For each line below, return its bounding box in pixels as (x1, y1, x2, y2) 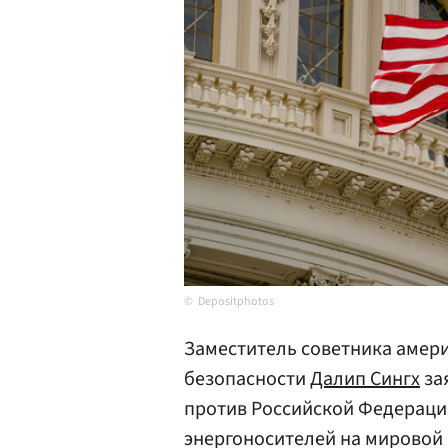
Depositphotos (198, 293, 274, 310)
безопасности (184, 365, 310, 393)
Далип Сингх (310, 365, 420, 393)
